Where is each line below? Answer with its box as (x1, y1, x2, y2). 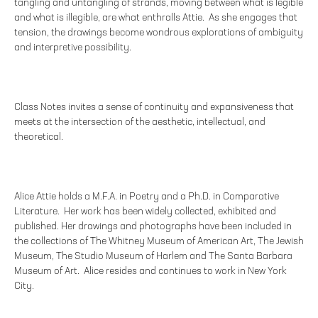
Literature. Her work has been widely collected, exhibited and (14, 207, 276, 217)
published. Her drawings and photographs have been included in (14, 221, 292, 232)
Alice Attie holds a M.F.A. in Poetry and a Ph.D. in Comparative (14, 192, 279, 202)
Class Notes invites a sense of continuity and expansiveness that (14, 102, 294, 113)
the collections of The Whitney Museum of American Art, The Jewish (14, 236, 304, 247)
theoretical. (14, 132, 63, 143)
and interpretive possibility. (14, 43, 131, 53)
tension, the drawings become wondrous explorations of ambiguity (14, 28, 303, 38)
